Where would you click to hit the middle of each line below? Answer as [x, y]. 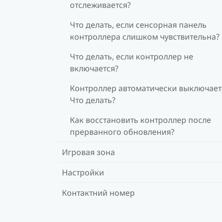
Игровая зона [88, 152]
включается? [94, 68]
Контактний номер [98, 193]
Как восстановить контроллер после [140, 120]
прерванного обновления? [122, 132]
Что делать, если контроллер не [132, 56]
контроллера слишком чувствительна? [145, 36]
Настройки [83, 172]
